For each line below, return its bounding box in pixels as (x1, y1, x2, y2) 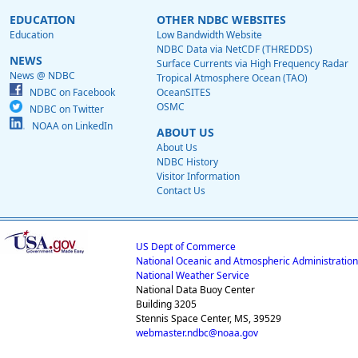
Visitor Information (157, 169, 240, 184)
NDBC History (157, 155, 218, 169)
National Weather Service (136, 268, 249, 283)
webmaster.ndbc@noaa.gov (136, 326, 258, 340)
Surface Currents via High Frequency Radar (157, 57, 348, 71)
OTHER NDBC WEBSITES (157, 12, 286, 28)
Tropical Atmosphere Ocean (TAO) (157, 71, 308, 86)
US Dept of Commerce (136, 240, 236, 254)
